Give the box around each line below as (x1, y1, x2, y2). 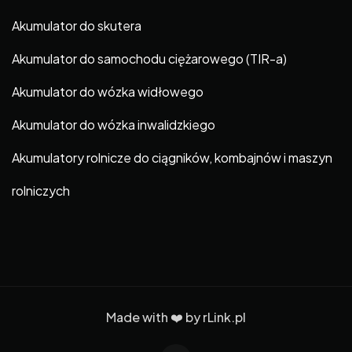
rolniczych (12, 182, 70, 200)
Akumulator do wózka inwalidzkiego (12, 116, 215, 134)
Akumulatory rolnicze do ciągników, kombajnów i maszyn (12, 149, 332, 167)
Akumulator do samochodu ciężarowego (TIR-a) (12, 50, 287, 68)
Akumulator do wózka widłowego (12, 83, 203, 101)
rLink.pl (203, 308, 246, 325)
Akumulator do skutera (12, 17, 141, 35)
